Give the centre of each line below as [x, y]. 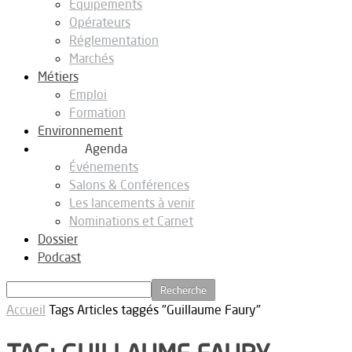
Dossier [58, 239]
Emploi [88, 94]
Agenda [106, 148]
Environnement [80, 130]
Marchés [92, 58]
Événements [104, 167]
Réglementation [114, 40]
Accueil [26, 310]
